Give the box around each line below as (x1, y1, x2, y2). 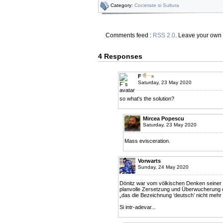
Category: (111, 2, 134, 8)
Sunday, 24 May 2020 (138, 164, 189, 170)
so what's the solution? (119, 96, 174, 102)
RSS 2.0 (153, 32, 175, 39)
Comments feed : (106, 32, 153, 39)
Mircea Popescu (143, 115, 184, 122)
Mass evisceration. (124, 138, 170, 144)
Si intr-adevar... (119, 204, 156, 211)
